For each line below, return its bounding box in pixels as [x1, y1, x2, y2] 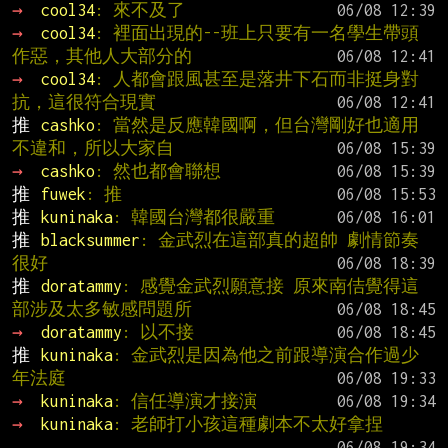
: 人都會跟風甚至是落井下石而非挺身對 [94, 69, 419, 88]
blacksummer [40, 230, 140, 249]
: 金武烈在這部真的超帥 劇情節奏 [139, 230, 419, 249]
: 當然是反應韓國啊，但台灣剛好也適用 [94, 115, 419, 134]
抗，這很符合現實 [12, 92, 156, 111]
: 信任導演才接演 [112, 391, 257, 410]
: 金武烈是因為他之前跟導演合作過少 [112, 345, 419, 364]
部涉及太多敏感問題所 [12, 299, 192, 318]
